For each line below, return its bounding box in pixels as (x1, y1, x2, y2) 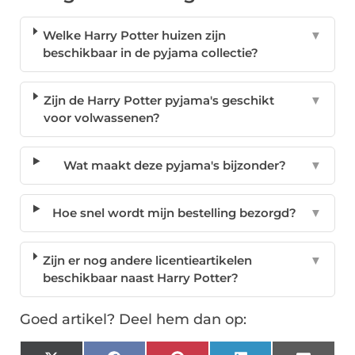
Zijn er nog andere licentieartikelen (43, 253, 253, 269)
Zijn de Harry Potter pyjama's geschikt (44, 93, 275, 109)
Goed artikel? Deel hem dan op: (20, 311, 246, 329)
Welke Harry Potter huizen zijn (43, 28, 227, 44)
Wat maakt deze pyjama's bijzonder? (63, 158, 286, 174)
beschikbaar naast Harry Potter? (43, 270, 239, 286)
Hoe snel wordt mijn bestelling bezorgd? (52, 205, 297, 221)
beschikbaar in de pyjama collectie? (43, 45, 259, 61)
